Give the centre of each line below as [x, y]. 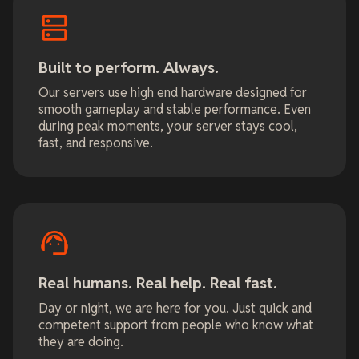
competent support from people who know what [176, 325]
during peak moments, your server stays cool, [168, 127]
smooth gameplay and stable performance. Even [175, 110]
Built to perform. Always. [129, 68]
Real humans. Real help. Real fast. [158, 284]
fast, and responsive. [96, 143]
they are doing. [81, 342]
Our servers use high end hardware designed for [173, 93]
